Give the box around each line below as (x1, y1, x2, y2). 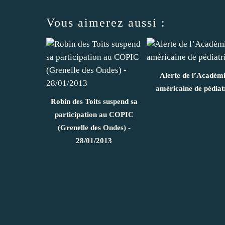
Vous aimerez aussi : (46, 16, 166, 29)
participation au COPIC (54, 110, 134, 119)
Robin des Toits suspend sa (50, 97, 138, 105)
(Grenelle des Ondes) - (57, 123, 131, 132)
